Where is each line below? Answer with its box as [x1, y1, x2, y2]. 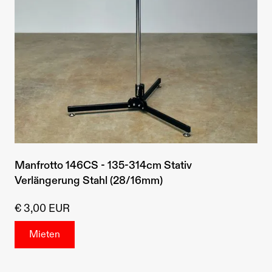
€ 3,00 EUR [15, 202, 70, 216]
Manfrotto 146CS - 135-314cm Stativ [15, 158, 192, 172]
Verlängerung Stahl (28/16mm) [15, 174, 163, 188]
